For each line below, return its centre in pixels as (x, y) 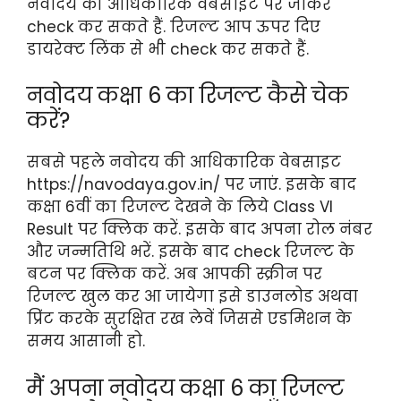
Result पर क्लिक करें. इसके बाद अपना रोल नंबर (200, 230)
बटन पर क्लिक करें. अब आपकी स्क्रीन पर (175, 274)
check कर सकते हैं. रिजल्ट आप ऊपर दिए (174, 26)
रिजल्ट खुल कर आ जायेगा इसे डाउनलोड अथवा (192, 297)
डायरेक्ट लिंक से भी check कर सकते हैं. (168, 49)
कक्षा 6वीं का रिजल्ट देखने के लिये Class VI (180, 207)
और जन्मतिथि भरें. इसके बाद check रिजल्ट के (191, 252)
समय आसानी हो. (86, 341)
